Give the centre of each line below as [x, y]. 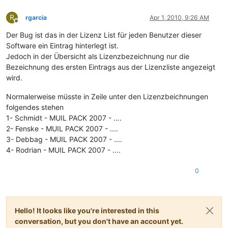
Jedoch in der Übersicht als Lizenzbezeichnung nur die [98, 56]
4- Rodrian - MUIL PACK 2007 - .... [63, 150]
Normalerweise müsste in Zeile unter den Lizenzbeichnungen [107, 96]
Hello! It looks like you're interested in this [87, 210]
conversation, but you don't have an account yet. [99, 221]
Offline [25, 24]
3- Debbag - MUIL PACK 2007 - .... [64, 139]
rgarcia [36, 17]
